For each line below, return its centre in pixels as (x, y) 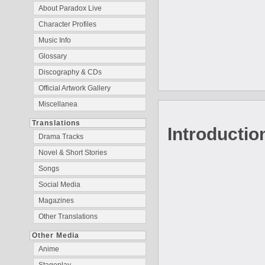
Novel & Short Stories (73, 153)
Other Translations (68, 216)
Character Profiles (67, 24)
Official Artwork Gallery (75, 88)
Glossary (53, 56)
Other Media (56, 235)
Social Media (59, 185)
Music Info (55, 40)
